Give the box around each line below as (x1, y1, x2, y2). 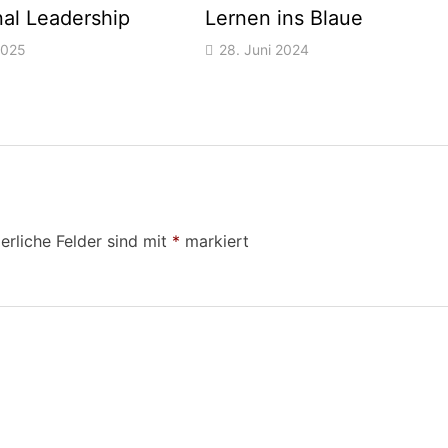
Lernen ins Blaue (205, 6, 364, 31)
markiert (180, 231, 250, 252)
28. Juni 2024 (219, 41, 310, 59)
